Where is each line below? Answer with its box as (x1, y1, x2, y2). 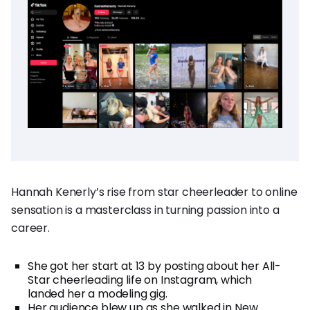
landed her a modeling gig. (28, 285, 167, 302)
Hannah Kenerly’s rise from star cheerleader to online (11, 183, 298, 200)
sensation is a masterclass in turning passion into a (11, 201, 280, 218)
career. (11, 219, 50, 236)
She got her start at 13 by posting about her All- (28, 257, 282, 274)
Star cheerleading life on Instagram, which (28, 271, 253, 288)
